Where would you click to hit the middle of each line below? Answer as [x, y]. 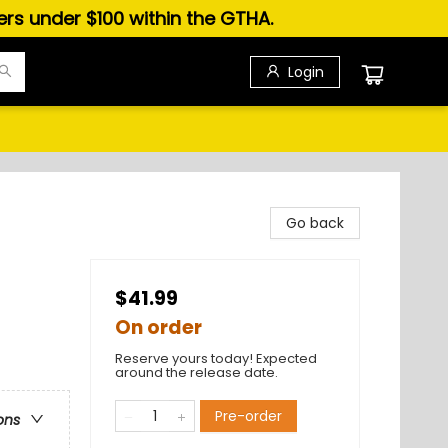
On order [158, 327]
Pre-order [248, 416]
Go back [315, 223]
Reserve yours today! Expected [216, 358]
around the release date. [196, 372]
